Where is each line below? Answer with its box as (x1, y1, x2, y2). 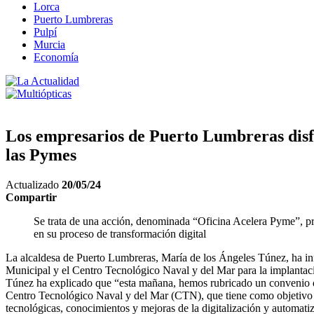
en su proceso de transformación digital (34, 227, 206, 240)
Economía (34, 51, 78, 63)
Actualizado (6, 178, 62, 191)
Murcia (34, 39, 65, 50)
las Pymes (6, 145, 76, 164)
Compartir (6, 191, 57, 203)
